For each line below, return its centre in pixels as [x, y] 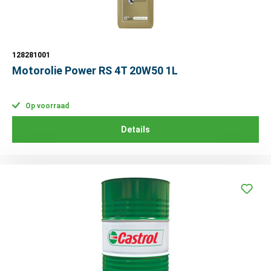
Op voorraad [46, 106]
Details [135, 130]
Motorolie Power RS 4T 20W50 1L [95, 70]
